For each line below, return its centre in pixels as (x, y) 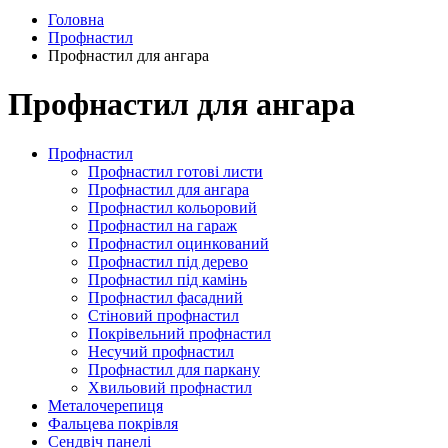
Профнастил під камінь (167, 279)
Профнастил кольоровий (172, 207)
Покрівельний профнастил (179, 333)
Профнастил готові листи (175, 171)
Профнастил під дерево (168, 261)
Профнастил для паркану (174, 369)
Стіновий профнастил (163, 315)
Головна (76, 19)
